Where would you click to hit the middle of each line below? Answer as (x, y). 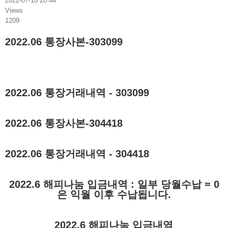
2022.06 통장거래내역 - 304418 (77, 153)
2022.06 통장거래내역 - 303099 (77, 92)
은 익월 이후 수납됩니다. (114, 194)
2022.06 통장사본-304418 (64, 123)
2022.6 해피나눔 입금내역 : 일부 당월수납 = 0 (114, 184)
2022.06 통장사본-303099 (64, 41)
